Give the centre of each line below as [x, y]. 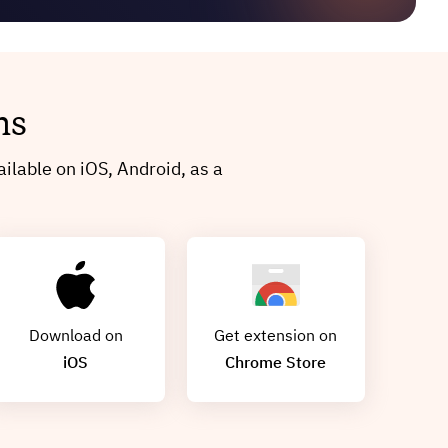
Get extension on [276, 336]
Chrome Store [276, 363]
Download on [75, 336]
